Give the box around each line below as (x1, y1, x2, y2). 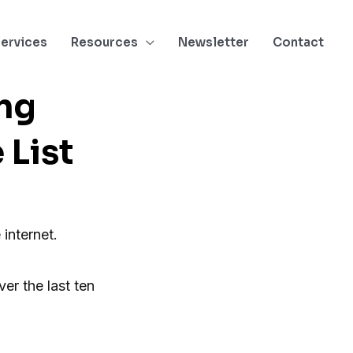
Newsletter (178, 35, 249, 50)
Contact (273, 35, 324, 50)
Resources (71, 35, 138, 50)
